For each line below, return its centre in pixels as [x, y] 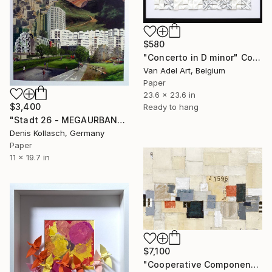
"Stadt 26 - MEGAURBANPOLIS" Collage [121, 120]
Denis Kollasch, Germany [57, 133]
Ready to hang [171, 107]
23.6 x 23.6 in [169, 94]
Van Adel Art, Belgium [184, 70]
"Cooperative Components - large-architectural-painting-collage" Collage [255, 265]
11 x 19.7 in [30, 157]
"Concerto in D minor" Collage [256, 57]
